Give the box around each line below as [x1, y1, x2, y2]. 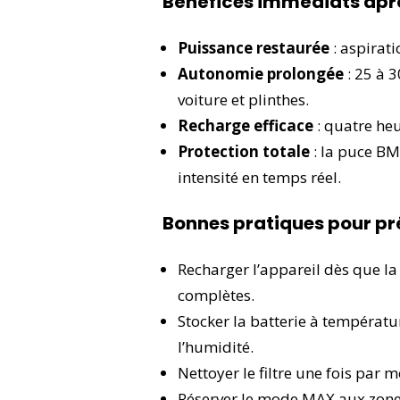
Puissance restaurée [178, 37, 329, 58]
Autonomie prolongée [178, 62, 344, 84]
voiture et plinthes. [178, 88, 309, 110]
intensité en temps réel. [178, 166, 341, 187]
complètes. [178, 284, 254, 305]
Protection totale [178, 140, 310, 162]
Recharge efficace [178, 114, 313, 136]
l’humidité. [178, 336, 254, 357]
